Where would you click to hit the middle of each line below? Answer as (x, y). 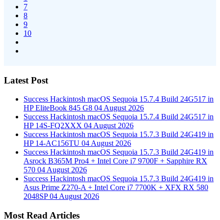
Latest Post (26, 80)
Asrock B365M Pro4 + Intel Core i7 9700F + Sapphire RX (115, 161)
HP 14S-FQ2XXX (54, 126)
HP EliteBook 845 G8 (59, 108)
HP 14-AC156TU (53, 143)
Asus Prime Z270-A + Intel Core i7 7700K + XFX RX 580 (116, 188)
